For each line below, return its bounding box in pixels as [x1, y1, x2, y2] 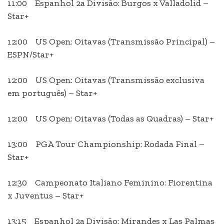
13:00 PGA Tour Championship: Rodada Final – [7, 138, 204, 150]
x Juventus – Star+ [7, 190, 83, 201]
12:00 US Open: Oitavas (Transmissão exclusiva [7, 74, 204, 86]
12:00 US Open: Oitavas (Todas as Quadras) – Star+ [7, 113, 213, 124]
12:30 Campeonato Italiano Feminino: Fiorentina [7, 177, 212, 188]
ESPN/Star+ [7, 49, 53, 60]
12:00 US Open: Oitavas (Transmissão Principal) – [7, 36, 215, 47]
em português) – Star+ [7, 87, 97, 99]
